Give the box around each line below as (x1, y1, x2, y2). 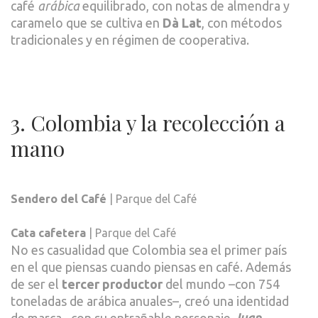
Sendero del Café (11, 192, 106, 205)
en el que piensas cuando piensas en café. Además (11, 259, 291, 274)
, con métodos (202, 15, 282, 30)
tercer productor (62, 276, 163, 291)
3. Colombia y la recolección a (11, 108, 285, 137)
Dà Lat (163, 15, 202, 30)
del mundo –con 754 (163, 276, 280, 291)
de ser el (11, 276, 62, 291)
